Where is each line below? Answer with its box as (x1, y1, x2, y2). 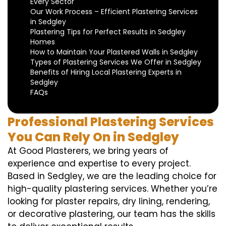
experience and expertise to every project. (8, 157, 191, 169)
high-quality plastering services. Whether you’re (8, 183, 217, 195)
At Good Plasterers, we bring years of (8, 145, 168, 157)
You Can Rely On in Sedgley (8, 129, 179, 145)
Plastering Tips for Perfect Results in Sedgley (30, 27, 186, 37)
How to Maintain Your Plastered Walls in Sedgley (30, 47, 198, 57)
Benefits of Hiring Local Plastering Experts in (30, 67, 182, 77)
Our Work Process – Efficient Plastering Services (30, 7, 198, 17)
